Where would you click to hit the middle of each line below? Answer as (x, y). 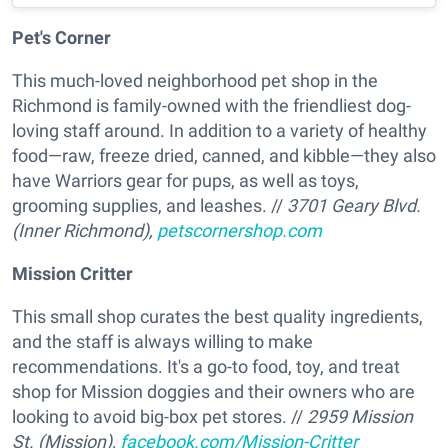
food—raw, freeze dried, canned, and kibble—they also (224, 156)
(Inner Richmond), (84, 231)
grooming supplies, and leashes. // (149, 206)
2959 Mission (360, 417)
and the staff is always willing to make (162, 342)
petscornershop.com (239, 231)
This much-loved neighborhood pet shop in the (195, 81)
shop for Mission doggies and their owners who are (213, 392)
